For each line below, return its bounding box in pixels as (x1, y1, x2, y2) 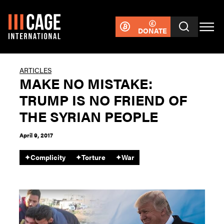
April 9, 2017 (19, 130, 53, 140)
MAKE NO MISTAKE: (19, 73, 153, 93)
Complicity (30, 151, 66, 162)
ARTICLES (19, 64, 52, 75)
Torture (81, 151, 106, 162)
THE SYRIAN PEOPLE (19, 106, 158, 126)
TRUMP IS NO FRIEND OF (19, 89, 187, 109)
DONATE (137, 25, 167, 35)
